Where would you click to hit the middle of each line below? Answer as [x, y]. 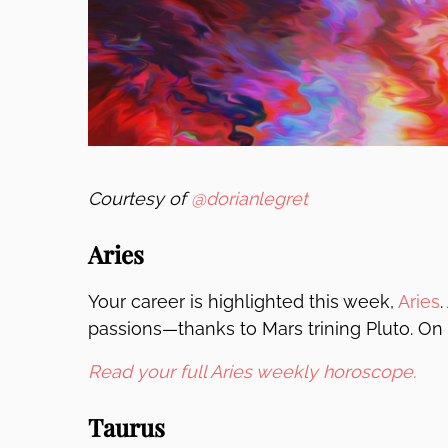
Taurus [126, 427]
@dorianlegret [249, 198]
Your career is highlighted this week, [243, 301]
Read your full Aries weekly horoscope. [252, 371]
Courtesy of [139, 198]
